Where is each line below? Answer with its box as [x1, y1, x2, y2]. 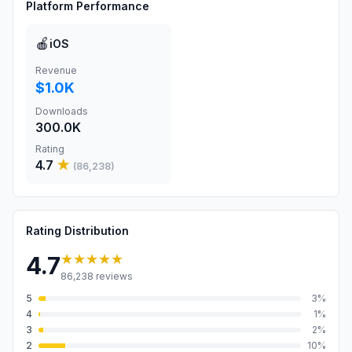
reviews [93, 270, 133, 282]
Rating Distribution [26, 224, 129, 237]
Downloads [35, 105, 88, 117]
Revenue [35, 64, 77, 76]
